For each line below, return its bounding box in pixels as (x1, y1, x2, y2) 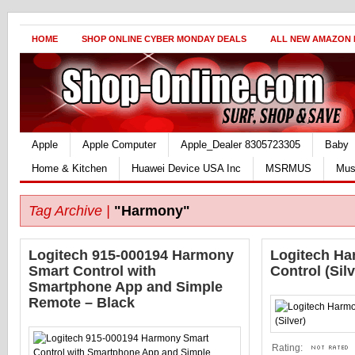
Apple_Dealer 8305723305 (181, 139, 300, 151)
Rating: (272, 342, 303, 353)
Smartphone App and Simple (29, 279, 223, 295)
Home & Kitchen (32, 162, 107, 174)
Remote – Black (29, 295, 135, 311)
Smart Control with (29, 263, 156, 279)
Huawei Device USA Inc (132, 162, 241, 174)
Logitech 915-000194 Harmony (29, 247, 234, 263)
